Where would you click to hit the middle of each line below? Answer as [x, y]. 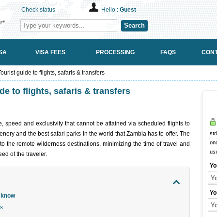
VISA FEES [50, 52]
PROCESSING [115, 52]
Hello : [110, 10]
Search [134, 25]
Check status [38, 10]
